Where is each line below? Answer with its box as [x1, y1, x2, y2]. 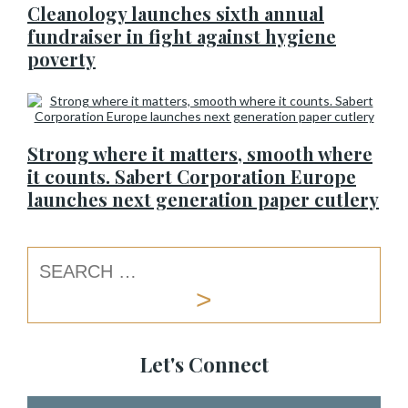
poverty [27, 46, 96, 71]
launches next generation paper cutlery [27, 187, 379, 211]
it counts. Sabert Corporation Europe [27, 164, 356, 189]
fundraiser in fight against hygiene [27, 24, 336, 48]
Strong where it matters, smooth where [27, 141, 372, 166]
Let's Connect [139, 351, 269, 378]
